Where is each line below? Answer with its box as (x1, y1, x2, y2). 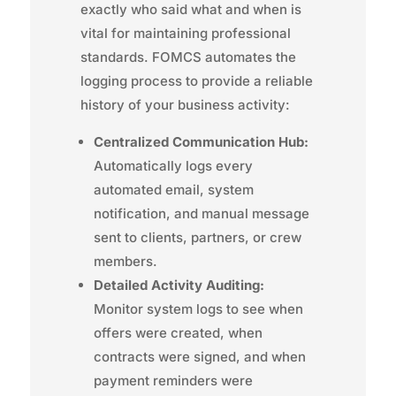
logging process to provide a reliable (80, 72, 313, 89)
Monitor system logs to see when (93, 300, 303, 317)
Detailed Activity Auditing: (93, 276, 264, 293)
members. (93, 252, 157, 270)
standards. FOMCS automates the (80, 48, 296, 65)
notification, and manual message (93, 204, 309, 222)
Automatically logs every (93, 156, 253, 174)
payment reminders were (93, 371, 253, 389)
